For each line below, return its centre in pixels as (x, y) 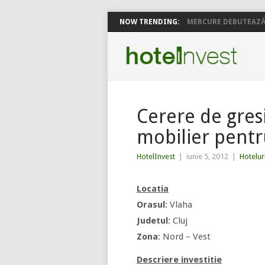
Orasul (151, 205)
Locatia (153, 189)
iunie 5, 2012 (207, 156)
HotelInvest (156, 156)
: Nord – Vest (184, 237)
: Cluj (178, 221)
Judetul (152, 221)
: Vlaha (179, 205)
